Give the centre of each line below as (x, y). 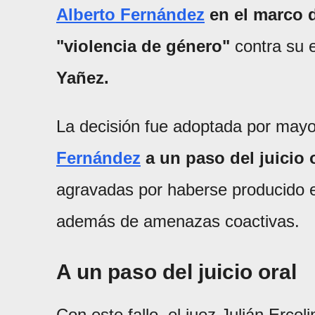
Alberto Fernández (130, 15)
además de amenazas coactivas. (178, 221)
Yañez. (83, 78)
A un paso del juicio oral (176, 272)
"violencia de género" (143, 46)
